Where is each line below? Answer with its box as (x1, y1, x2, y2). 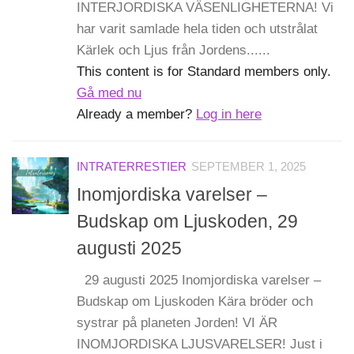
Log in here (196, 107, 262, 122)
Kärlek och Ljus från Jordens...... (77, 43, 270, 58)
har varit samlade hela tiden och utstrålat (77, 21, 318, 37)
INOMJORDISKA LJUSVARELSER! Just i (77, 336, 322, 352)
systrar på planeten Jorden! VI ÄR (77, 314, 277, 330)
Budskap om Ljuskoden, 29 (77, 210, 298, 232)
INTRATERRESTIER (77, 160, 186, 174)
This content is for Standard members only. (77, 64, 331, 80)
